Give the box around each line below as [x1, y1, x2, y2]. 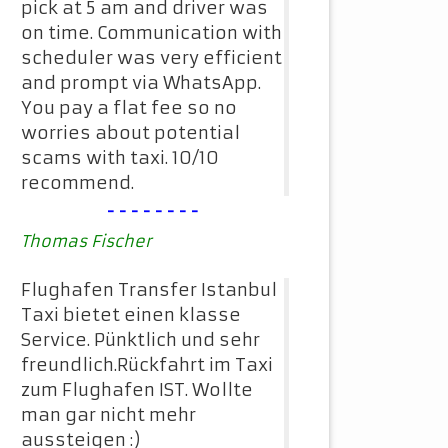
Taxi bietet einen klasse [21, 304, 241, 327]
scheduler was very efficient [21, 47, 282, 70]
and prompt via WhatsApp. [21, 72, 261, 95]
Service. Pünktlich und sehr [21, 329, 260, 352]
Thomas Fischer [21, 231, 152, 252]
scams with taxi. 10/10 [21, 147, 219, 170]
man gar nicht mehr [21, 404, 196, 427]
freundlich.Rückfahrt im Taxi [21, 354, 273, 377]
